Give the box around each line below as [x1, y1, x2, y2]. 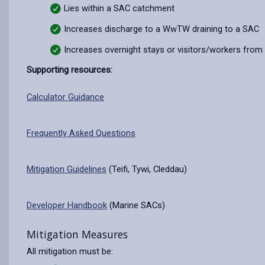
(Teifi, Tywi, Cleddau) [106, 164, 187, 174]
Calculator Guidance [27, 92, 104, 102]
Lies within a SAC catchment [64, 3, 174, 14]
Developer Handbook [27, 200, 107, 211]
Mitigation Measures [27, 227, 128, 241]
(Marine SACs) [107, 200, 165, 211]
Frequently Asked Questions [27, 128, 135, 138]
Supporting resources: [27, 64, 112, 75]
